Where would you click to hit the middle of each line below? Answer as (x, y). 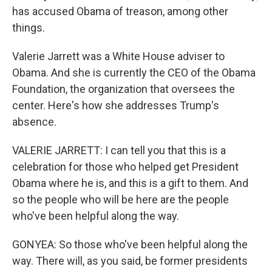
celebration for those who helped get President (125, 167)
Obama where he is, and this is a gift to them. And (130, 183)
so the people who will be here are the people (121, 199)
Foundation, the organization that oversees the (124, 89)
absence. (34, 122)
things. (29, 28)
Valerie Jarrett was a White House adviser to (118, 56)
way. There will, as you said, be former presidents (130, 261)
